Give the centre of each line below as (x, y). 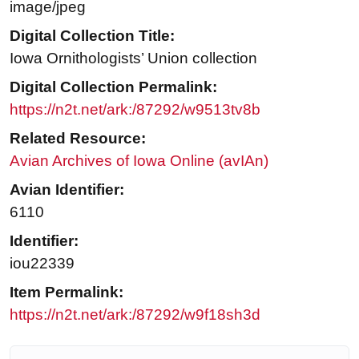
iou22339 (42, 264)
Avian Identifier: (67, 190)
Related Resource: (78, 139)
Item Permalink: (67, 292)
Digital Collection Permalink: (113, 87)
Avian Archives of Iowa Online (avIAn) (139, 161)
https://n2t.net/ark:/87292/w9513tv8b (135, 110)
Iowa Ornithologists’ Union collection (133, 58)
